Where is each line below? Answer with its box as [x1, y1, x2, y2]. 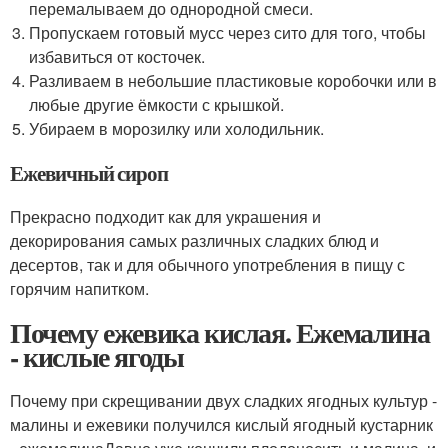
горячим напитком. [10, 277, 149, 300]
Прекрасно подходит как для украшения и [10, 205, 321, 228]
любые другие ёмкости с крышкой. [29, 93, 285, 116]
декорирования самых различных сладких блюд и [10, 229, 379, 252]
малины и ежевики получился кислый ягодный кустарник [10, 413, 433, 436]
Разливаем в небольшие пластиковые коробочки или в [29, 69, 438, 92]
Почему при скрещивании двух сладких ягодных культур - [10, 389, 437, 412]
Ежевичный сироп [10, 158, 169, 188]
